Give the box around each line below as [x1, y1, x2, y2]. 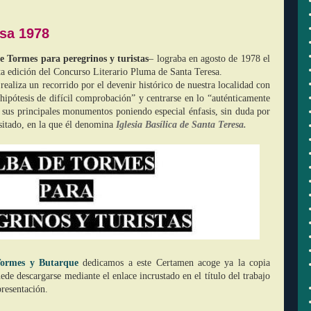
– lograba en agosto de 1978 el [149, 53, 271, 64]
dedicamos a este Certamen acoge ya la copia [78, 258, 270, 268]
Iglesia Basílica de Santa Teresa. [116, 119, 246, 130]
